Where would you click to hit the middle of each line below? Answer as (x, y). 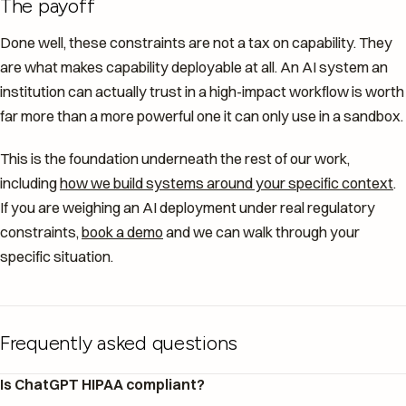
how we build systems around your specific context (227, 183)
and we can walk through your (261, 232)
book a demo (122, 232)
